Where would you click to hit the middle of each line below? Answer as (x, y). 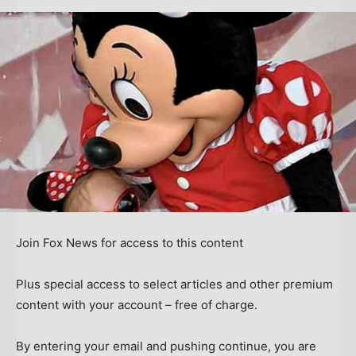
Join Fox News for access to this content (130, 243)
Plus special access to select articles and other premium (174, 284)
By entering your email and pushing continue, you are (166, 346)
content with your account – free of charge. (137, 305)
